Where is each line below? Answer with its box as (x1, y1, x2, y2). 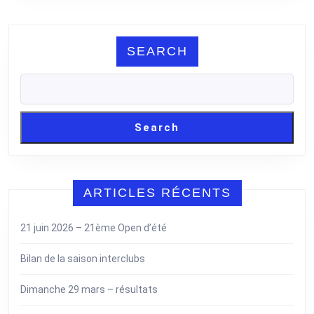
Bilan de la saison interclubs (20, 253, 145, 264)
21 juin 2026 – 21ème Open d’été (20, 222, 167, 233)
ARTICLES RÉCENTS (83, 186, 231, 200)
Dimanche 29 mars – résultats (20, 284, 158, 295)
